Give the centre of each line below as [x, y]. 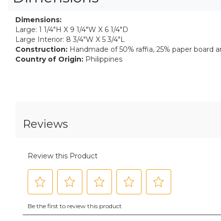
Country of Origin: [49, 59]
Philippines [103, 59]
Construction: [41, 49]
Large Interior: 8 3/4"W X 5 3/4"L [70, 39]
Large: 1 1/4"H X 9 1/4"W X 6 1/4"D [72, 29]
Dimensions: [38, 19]
